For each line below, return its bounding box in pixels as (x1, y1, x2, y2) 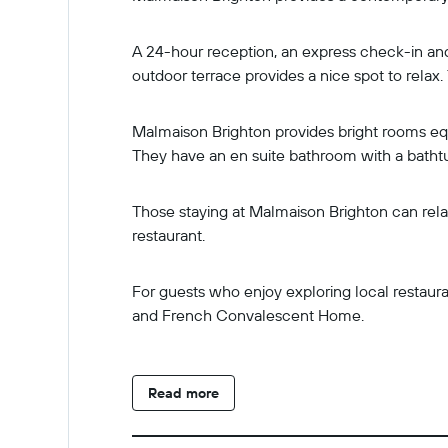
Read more (148, 384, 219, 402)
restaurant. (132, 225, 205, 245)
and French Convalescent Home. (132, 305, 364, 325)
